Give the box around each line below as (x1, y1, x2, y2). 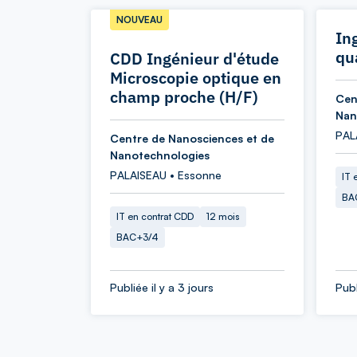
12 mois (206, 210, 240, 222)
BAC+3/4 (116, 231, 159, 243)
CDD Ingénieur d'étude (110, 48, 279, 69)
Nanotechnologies (110, 148, 210, 162)
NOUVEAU (116, 14, 163, 25)
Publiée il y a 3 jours (110, 280, 214, 294)
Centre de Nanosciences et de (110, 131, 274, 145)
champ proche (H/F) (110, 86, 258, 108)
